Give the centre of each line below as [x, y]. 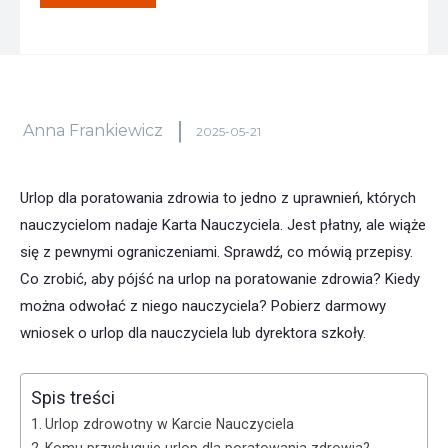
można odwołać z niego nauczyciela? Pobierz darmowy [203, 306]
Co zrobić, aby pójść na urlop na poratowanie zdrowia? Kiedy [220, 279]
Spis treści [73, 398]
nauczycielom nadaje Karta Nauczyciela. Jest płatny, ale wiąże [223, 225]
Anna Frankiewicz [93, 131]
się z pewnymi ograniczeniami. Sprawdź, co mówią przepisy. [216, 252]
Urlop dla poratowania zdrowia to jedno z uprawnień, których [218, 198]
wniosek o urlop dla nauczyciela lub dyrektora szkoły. [193, 333]
